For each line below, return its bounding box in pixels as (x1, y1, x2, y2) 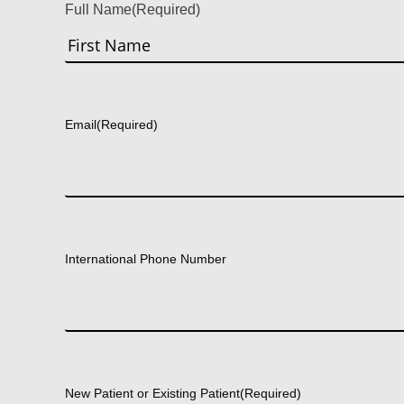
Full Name (65, 2, 132, 17)
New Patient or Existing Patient (65, 386, 240, 400)
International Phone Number (65, 252, 226, 266)
